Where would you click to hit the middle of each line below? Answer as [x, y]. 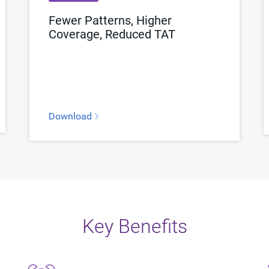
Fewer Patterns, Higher [110, 20]
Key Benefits [134, 226]
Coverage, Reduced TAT [112, 34]
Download [71, 116]
